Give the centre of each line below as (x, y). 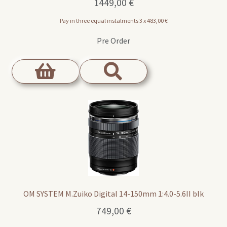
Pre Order (113, 40)
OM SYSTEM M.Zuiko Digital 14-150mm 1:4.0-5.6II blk (113, 194)
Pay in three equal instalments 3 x (103, 20)
